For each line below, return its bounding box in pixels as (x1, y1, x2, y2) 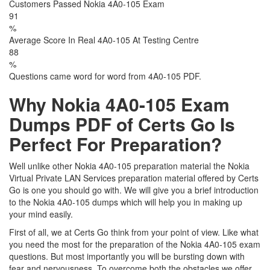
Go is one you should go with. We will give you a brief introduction (9, 184, 259, 196)
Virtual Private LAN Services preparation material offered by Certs (9, 172, 259, 184)
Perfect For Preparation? (9, 131, 222, 157)
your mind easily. (9, 208, 73, 220)
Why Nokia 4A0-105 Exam (9, 91, 230, 117)
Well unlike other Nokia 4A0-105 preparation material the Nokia (9, 160, 250, 172)
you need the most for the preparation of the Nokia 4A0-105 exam (9, 238, 260, 250)
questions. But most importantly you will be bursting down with (9, 250, 245, 262)
